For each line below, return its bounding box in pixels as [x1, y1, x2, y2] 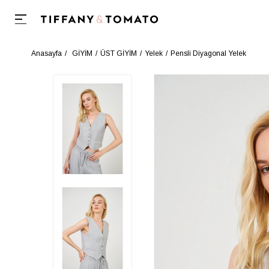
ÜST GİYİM [100, 49, 137, 58]
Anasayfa [31, 49, 62, 58]
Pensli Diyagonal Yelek [171, 49, 246, 58]
